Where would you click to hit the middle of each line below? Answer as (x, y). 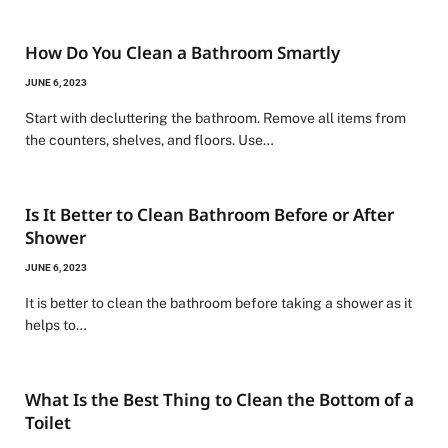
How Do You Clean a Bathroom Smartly (182, 52)
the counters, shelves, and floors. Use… (149, 140)
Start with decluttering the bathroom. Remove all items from (215, 118)
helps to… (56, 325)
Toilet (48, 422)
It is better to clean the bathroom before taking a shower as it (218, 303)
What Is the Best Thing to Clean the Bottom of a (219, 399)
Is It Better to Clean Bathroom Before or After (209, 214)
